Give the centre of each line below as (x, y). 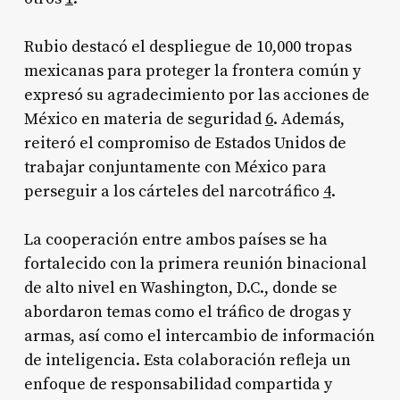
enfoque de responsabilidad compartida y (178, 384)
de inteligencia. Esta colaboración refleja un (187, 360)
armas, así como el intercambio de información (199, 336)
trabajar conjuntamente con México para (175, 167)
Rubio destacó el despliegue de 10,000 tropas (187, 46)
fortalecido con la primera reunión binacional (195, 263)
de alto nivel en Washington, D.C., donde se (180, 287)
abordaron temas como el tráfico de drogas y (187, 312)
